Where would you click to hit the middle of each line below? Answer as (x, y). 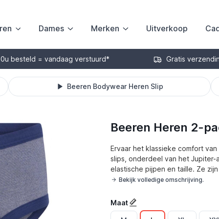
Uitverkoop (167, 28)
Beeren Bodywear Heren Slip (115, 86)
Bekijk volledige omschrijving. (162, 180)
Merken (105, 28)
